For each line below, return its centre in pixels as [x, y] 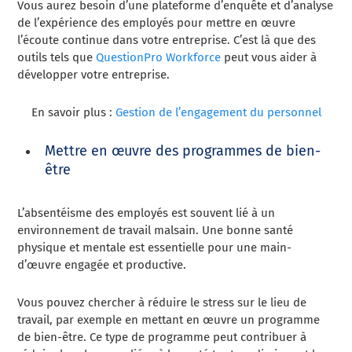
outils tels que [57, 58]
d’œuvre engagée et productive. [102, 265]
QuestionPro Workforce [159, 58]
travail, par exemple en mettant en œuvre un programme [169, 320]
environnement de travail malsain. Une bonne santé [156, 231]
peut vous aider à [271, 58]
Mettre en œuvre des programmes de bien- [183, 151]
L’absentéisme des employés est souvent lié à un [147, 213]
